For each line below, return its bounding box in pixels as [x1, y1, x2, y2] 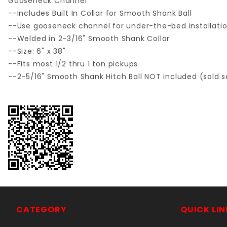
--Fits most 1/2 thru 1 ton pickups [8, 59, 138, 69]
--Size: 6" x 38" [8, 46, 66, 57]
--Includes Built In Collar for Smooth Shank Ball [8, 8, 192, 19]
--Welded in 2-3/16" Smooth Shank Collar [8, 33, 170, 44]
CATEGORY [16, 204, 67, 216]
